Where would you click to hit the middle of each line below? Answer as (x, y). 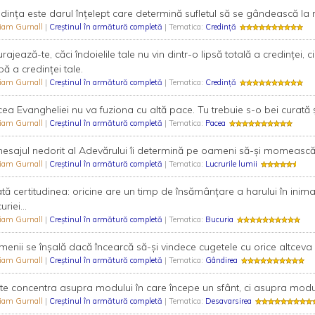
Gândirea (221, 260)
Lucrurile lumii (231, 164)
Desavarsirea (228, 301)
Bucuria (219, 219)
